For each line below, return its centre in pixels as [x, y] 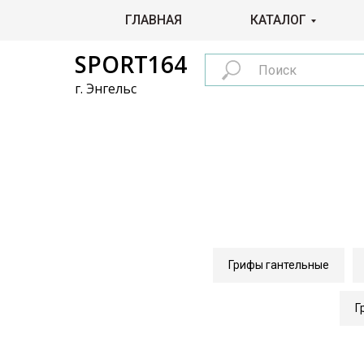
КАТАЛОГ [278, 20]
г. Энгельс [106, 89]
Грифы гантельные [279, 265]
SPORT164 [131, 64]
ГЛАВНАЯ [154, 20]
